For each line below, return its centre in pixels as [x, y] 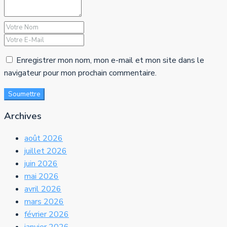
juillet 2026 [46, 151]
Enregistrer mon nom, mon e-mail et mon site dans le [110, 61]
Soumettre [24, 94]
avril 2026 [43, 189]
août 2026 [44, 138]
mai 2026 [42, 176]
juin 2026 [41, 163]
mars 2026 [44, 201]
